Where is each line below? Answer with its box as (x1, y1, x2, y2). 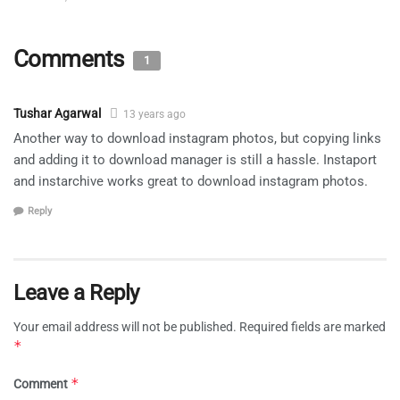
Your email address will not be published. (13, 319, 237, 334)
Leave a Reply (13, 279, 139, 305)
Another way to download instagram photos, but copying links (13, 130, 381, 147)
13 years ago (123, 108, 186, 121)
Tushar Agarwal (13, 106, 101, 121)
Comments (13, 46, 129, 73)
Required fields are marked (239, 319, 386, 334)
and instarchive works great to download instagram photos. (13, 173, 368, 190)
